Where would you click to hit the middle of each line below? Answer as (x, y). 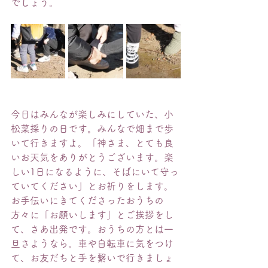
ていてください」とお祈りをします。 (92, 186)
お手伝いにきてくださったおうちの (87, 200)
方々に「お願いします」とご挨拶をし (92, 215)
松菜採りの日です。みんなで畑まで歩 (92, 129)
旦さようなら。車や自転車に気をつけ (92, 243)
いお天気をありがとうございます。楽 (92, 157)
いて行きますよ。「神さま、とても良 (92, 143)
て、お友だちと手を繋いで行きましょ (92, 258)
